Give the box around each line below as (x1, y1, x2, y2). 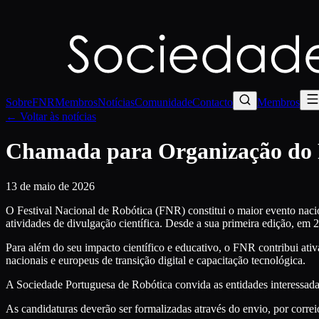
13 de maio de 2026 (6, 179, 95, 192)
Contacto (192, 95, 233, 108)
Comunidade (135, 95, 192, 108)
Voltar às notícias (17, 110, 96, 122)
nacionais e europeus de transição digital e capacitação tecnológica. (6, 253, 305, 266)
